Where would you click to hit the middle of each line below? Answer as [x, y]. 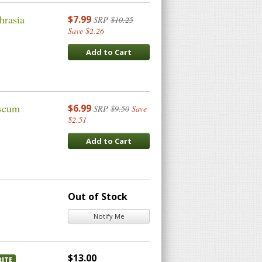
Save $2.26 [86, 31]
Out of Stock [98, 197]
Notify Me [109, 216]
